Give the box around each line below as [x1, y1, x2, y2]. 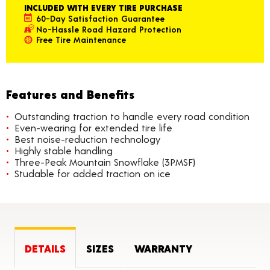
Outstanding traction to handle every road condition [14, 110, 250, 122]
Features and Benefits [6, 87, 134, 102]
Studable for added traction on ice [14, 168, 171, 180]
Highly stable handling [14, 145, 113, 157]
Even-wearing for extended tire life [14, 122, 172, 134]
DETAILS [25, 242, 66, 256]
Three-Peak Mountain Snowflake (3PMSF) [14, 156, 195, 168]
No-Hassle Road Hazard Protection [36, 24, 181, 34]
